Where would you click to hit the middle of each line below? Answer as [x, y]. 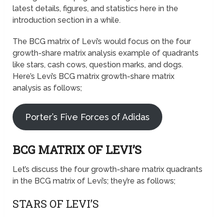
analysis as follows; [47, 88]
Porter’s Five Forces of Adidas [88, 117]
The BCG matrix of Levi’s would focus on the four [102, 42]
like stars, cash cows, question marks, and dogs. [98, 65]
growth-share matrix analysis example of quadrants [106, 53]
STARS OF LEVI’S [56, 204]
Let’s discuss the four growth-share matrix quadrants [108, 170]
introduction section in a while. [67, 20]
